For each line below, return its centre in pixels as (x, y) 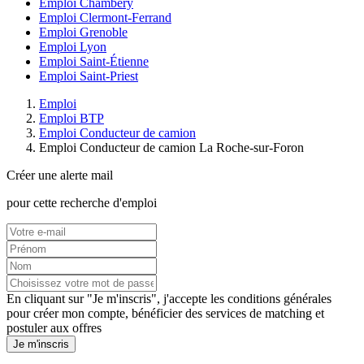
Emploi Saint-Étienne (94, 62)
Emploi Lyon (73, 47)
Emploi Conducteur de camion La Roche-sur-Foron (171, 148)
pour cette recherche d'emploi (82, 203)
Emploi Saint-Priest (89, 76)
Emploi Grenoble (83, 32)
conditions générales (279, 299)
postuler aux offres (54, 328)
